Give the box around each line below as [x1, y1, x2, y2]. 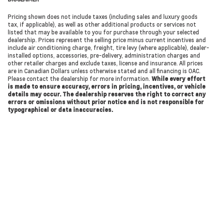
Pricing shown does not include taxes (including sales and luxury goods [8, 13, 198, 20]
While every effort [152, 75, 205, 82]
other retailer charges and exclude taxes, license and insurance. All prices [8, 60, 203, 67]
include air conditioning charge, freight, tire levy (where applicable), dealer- [8, 44, 209, 51]
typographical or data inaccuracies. [8, 106, 113, 113]
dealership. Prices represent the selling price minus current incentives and [8, 36, 206, 44]
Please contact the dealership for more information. [8, 75, 152, 82]
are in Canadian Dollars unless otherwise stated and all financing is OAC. [8, 67, 201, 75]
